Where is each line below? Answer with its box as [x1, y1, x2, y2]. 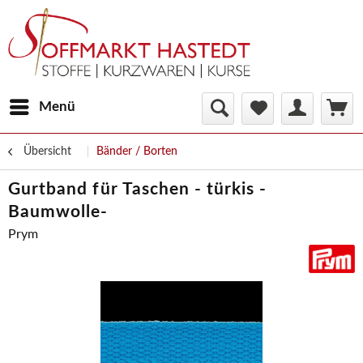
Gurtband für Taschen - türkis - [8, 181, 267, 198]
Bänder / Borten [96, 146, 177, 157]
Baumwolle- [8, 203, 109, 220]
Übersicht [23, 146, 71, 157]
